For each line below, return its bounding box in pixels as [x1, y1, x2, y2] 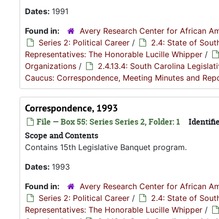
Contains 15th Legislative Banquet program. [25, 142, 187, 152]
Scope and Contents [25, 130, 98, 141]
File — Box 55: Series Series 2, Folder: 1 [35, 116, 180, 127]
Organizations [25, 61, 76, 71]
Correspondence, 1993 [25, 102, 118, 114]
